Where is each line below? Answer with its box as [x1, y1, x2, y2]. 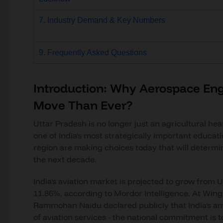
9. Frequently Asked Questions [38, 48, 147, 57]
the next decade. [33, 154, 97, 164]
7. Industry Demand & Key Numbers [38, 16, 165, 24]
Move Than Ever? [33, 98, 132, 112]
